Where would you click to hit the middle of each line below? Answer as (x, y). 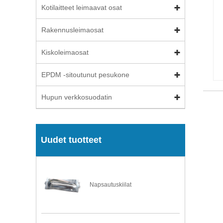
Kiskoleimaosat (65, 52)
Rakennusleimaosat (72, 30)
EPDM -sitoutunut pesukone (85, 75)
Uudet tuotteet (71, 140)
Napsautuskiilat (111, 185)
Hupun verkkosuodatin (77, 97)
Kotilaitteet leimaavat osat (82, 7)
